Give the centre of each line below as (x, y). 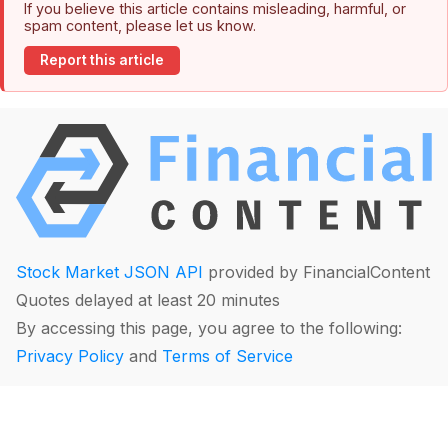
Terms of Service (227, 356)
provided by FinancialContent (316, 272)
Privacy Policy (70, 356)
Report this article (102, 60)
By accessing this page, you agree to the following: (209, 328)
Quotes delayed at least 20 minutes (148, 300)
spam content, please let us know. (140, 25)
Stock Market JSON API (109, 272)
